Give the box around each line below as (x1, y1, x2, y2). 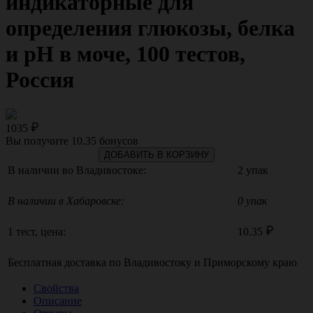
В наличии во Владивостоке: (8, 163, 146, 176)
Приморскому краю (203, 256, 297, 268)
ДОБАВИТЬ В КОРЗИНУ (104, 149, 209, 160)
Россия (6, 67, 74, 93)
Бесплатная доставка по (8, 256, 124, 268)
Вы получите (6, 134, 71, 147)
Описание (34, 294, 82, 307)
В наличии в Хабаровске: (8, 194, 124, 207)
